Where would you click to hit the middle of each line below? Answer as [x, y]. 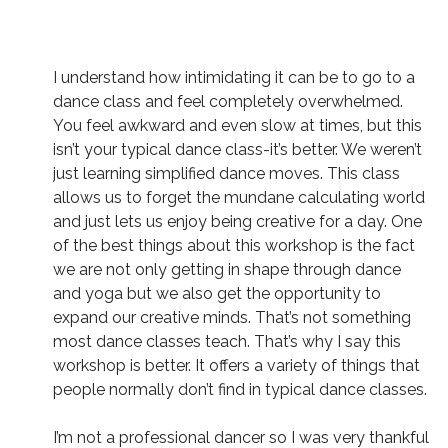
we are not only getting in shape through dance [226, 269]
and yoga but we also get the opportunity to [216, 293]
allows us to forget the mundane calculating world [238, 197]
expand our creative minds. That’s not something [231, 317]
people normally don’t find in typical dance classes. [239, 389]
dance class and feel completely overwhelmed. [227, 101]
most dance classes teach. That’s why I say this [226, 341]
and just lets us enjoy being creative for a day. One [237, 221]
